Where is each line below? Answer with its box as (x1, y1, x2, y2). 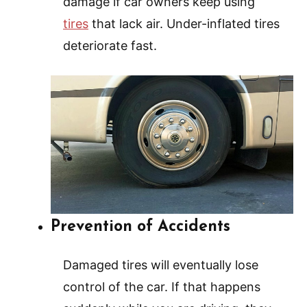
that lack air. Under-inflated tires (88, 16, 280, 32)
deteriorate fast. (63, 38, 157, 53)
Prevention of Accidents (51, 219, 230, 236)
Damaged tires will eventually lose (63, 258, 258, 273)
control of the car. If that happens (63, 280, 260, 295)
